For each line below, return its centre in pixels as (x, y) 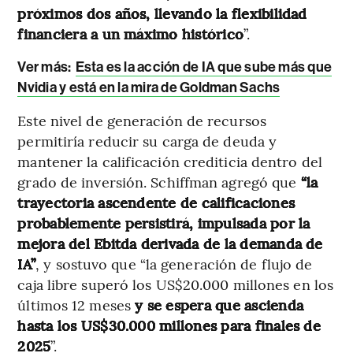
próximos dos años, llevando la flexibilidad (162, 13)
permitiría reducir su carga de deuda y (147, 140)
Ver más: (45, 67)
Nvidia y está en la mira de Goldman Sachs (149, 87)
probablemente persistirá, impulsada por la (164, 222)
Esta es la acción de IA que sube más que (204, 67)
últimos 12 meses (74, 304)
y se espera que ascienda (217, 304)
